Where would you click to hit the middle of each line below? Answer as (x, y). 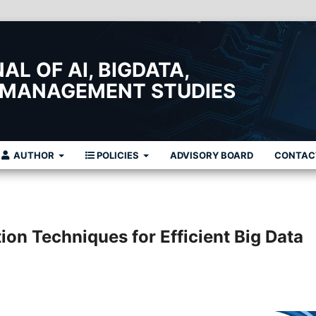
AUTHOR (34, 155)
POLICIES (117, 155)
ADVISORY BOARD (212, 155)
